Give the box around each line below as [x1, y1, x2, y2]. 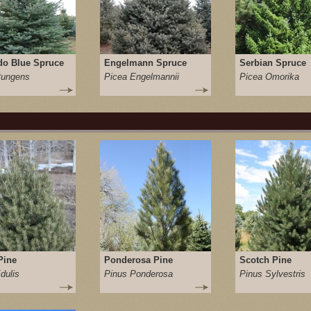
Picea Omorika [239, 72, 299, 82]
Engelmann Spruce [104, 58, 187, 68]
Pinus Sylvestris [239, 269, 305, 279]
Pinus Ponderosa [104, 269, 173, 279]
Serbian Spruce [239, 58, 306, 68]
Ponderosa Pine [104, 255, 173, 265]
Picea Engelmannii [104, 72, 179, 82]
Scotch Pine [239, 255, 292, 265]
